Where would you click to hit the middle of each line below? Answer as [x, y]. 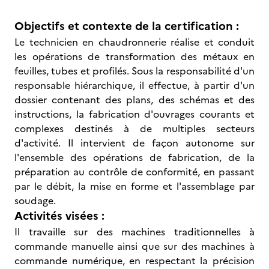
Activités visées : [59, 216]
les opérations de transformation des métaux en [134, 56]
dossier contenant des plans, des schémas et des [134, 100]
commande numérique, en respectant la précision [134, 261]
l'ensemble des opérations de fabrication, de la [134, 157]
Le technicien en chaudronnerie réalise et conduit [134, 42]
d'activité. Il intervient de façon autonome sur [134, 143]
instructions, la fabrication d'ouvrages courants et [134, 114]
